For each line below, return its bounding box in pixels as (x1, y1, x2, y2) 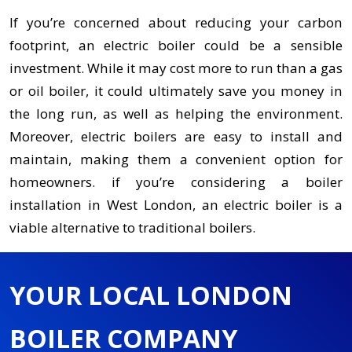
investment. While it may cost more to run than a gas (9, 59, 343, 78)
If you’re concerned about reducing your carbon (9, 13, 343, 32)
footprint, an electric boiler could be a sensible (9, 36, 343, 55)
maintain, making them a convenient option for (9, 150, 343, 169)
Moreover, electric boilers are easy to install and (9, 127, 343, 146)
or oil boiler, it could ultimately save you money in (9, 82, 343, 101)
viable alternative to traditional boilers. (9, 218, 255, 237)
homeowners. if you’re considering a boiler (9, 173, 343, 192)
